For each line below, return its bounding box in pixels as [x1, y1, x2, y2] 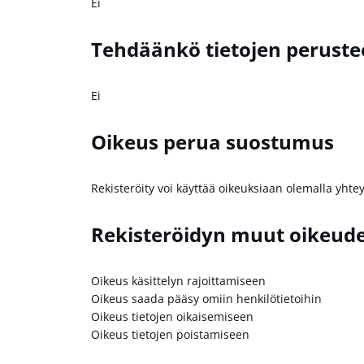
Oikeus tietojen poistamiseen [91, 326, 249, 342]
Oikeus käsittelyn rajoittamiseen [91, 272, 266, 288]
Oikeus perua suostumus [91, 128, 334, 155]
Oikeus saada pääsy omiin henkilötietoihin [91, 290, 322, 306]
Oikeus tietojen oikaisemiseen [91, 308, 253, 324]
